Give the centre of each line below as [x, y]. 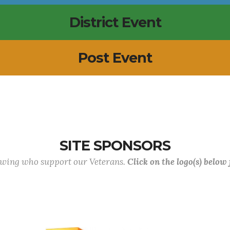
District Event [115, 22]
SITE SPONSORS [115, 146]
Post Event [115, 58]
